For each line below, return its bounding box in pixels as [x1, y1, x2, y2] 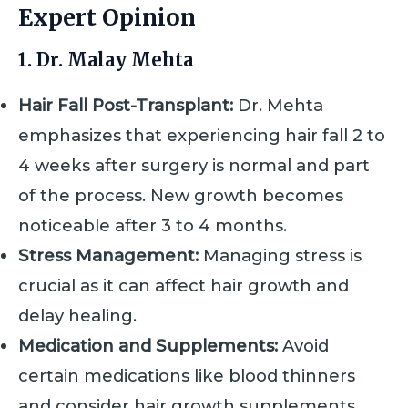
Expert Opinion [18, 3, 196, 33]
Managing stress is [199, 244, 362, 266]
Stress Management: [18, 244, 199, 266]
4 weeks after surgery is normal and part [18, 154, 370, 176]
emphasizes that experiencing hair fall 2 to [18, 124, 385, 146]
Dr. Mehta [233, 94, 323, 116]
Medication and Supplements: [18, 334, 278, 356]
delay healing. [18, 304, 137, 326]
